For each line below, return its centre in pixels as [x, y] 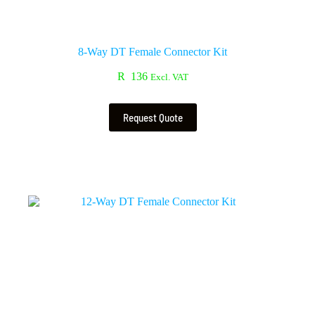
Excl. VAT [169, 77]
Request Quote [153, 117]
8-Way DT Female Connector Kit [153, 51]
